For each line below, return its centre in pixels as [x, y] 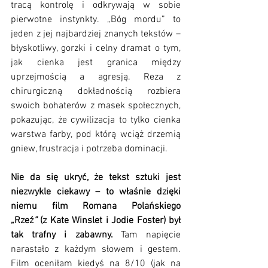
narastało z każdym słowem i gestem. [96, 250]
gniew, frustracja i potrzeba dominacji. [90, 149]
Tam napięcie [151, 235]
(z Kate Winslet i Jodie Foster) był [109, 221]
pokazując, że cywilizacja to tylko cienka [96, 121]
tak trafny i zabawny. [66, 235]
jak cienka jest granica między [96, 63]
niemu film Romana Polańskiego [96, 207]
